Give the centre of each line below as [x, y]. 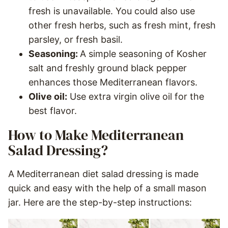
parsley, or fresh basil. [76, 40]
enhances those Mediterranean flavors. [113, 82]
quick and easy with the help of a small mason [107, 188]
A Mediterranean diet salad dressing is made [103, 174]
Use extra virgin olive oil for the [136, 97]
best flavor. [53, 111]
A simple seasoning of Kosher [143, 54]
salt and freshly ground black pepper [108, 68]
